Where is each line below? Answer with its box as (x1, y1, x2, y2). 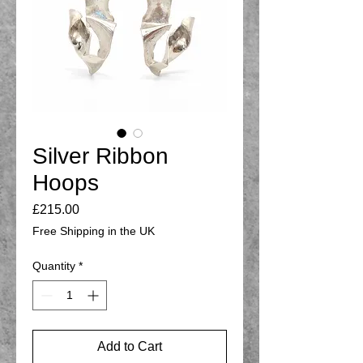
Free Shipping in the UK (32, 224, 155, 237)
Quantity (32, 258, 75, 272)
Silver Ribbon (32, 143, 169, 169)
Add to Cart (97, 339, 162, 353)
